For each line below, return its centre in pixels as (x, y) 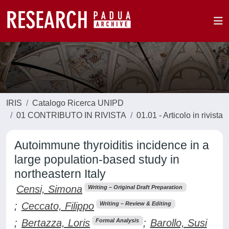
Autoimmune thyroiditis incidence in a (112, 145)
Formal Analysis (118, 221)
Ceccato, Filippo (58, 206)
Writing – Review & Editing (136, 204)
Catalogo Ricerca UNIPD (78, 103)
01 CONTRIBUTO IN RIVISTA (71, 115)
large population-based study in (97, 159)
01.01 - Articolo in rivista (180, 115)
